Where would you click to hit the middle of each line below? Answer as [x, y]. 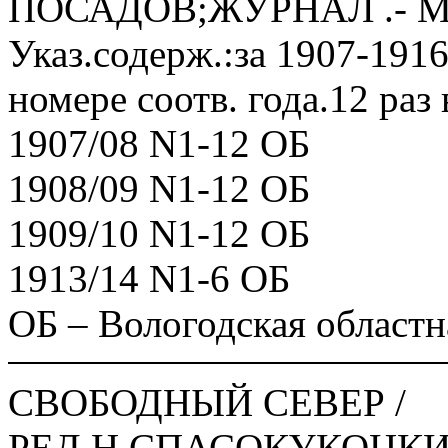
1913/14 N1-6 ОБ [149, 278]
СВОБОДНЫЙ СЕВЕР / [207, 402]
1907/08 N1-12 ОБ [159, 143]
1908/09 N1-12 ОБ [159, 188]
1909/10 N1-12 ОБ [159, 233]
